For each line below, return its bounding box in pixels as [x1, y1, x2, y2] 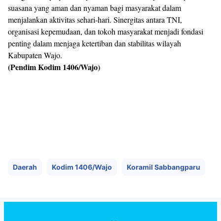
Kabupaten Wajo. [8, 50, 65, 61]
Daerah [13, 163, 37, 172]
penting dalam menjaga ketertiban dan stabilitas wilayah [8, 38, 181, 49]
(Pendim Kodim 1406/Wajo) [8, 61, 100, 73]
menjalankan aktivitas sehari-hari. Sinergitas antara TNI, [8, 14, 182, 25]
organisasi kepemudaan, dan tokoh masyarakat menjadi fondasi [8, 26, 203, 37]
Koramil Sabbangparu [127, 163, 200, 172]
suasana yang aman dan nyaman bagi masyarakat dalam [8, 2, 181, 13]
